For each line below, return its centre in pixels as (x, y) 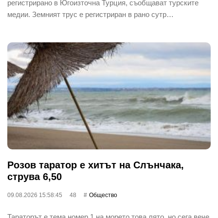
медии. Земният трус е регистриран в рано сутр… (91, 14)
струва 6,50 (35, 176)
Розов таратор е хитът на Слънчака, (96, 165)
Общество (103, 195)
